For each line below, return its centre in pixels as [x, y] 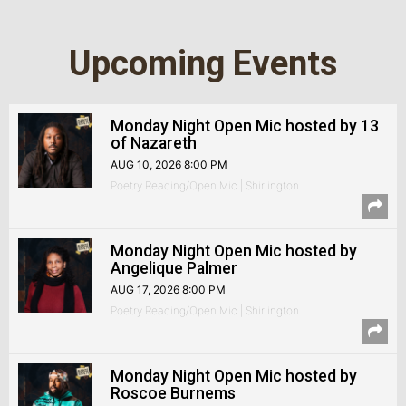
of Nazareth [154, 143]
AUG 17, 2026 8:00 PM [168, 290]
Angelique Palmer [174, 268]
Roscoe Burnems [173, 393]
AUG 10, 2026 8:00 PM [169, 164]
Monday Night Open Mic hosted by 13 [245, 126]
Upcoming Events [203, 63]
